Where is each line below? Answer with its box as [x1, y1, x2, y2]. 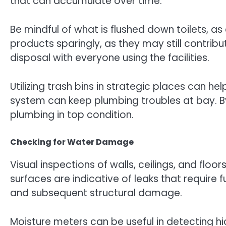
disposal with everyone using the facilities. [10, 51, 209, 65]
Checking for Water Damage [10, 136, 134, 148]
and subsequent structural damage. [10, 186, 182, 200]
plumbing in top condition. [10, 107, 134, 122]
